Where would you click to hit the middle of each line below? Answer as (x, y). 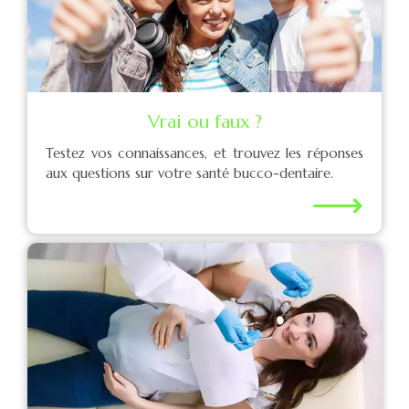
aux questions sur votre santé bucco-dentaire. (189, 173)
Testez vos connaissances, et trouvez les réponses (204, 153)
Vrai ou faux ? (204, 122)
